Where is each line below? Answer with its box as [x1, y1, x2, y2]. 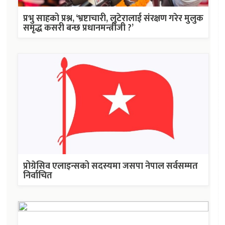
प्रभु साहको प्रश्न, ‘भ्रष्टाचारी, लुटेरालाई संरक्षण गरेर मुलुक [23, 11, 203, 26]
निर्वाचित [23, 168, 52, 183]
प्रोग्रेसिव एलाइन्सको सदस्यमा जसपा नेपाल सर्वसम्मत [23, 158, 198, 174]
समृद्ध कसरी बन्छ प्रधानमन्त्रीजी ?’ [23, 20, 134, 36]
